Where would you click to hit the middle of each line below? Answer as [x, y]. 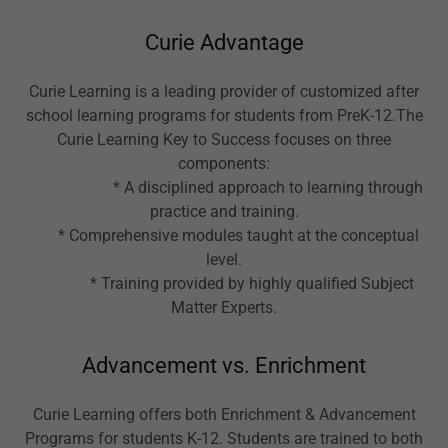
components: [224, 163]
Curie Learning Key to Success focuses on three [224, 139]
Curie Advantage [224, 42]
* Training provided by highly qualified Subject [224, 283]
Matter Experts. [224, 307]
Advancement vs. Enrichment [224, 365]
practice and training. [224, 211]
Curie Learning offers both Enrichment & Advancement [224, 414]
